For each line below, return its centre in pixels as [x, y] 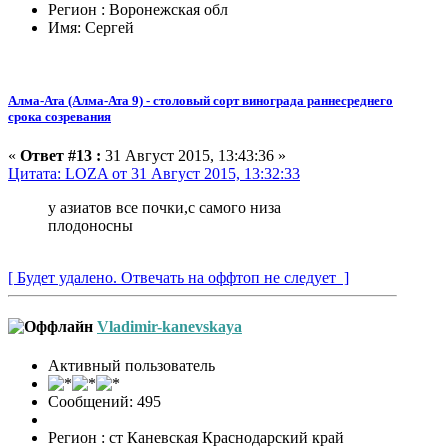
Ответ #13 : [60, 155]
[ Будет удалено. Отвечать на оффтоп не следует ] [178, 277]
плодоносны [90, 225]
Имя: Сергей [91, 27]
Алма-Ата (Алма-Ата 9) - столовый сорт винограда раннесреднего [200, 100]
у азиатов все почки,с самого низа [164, 207]
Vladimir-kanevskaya [169, 327]
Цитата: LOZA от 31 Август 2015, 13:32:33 [154, 173]
